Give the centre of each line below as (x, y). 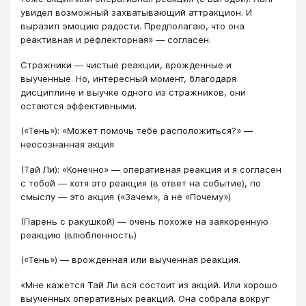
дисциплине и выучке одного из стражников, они (133, 92)
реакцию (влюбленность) (79, 235)
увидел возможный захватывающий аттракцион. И (136, 13)
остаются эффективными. (79, 106)
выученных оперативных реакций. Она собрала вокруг (145, 298)
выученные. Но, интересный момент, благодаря (128, 78)
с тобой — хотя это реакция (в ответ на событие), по (141, 183)
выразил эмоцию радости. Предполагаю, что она (133, 26)
